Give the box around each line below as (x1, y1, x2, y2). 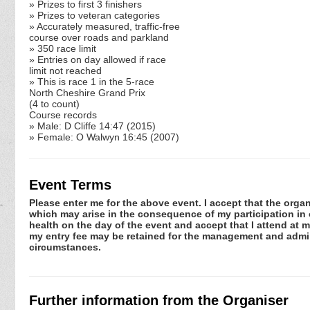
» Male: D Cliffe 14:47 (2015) (29, 120, 156, 131)
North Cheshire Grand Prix (29, 86, 145, 98)
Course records (29, 109, 97, 120)
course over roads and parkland (29, 31, 169, 43)
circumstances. (29, 241, 101, 253)
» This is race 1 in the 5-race (29, 75, 154, 87)
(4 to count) (29, 98, 80, 109)
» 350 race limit (29, 42, 96, 54)
